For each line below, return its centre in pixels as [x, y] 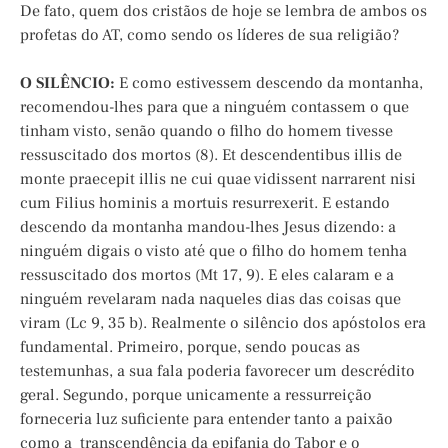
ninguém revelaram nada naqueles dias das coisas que [210, 299]
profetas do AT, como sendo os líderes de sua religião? [209, 35]
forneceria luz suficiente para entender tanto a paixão [206, 419]
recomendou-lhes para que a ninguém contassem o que [214, 107]
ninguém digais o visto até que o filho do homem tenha [213, 251]
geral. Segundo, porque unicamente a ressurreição [196, 395]
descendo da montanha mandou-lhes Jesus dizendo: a [208, 227]
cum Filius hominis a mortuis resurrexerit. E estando [205, 203]
